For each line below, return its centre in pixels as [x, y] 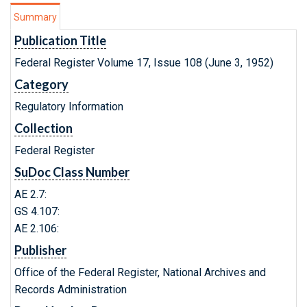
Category [41, 84]
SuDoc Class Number [72, 172]
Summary [35, 17]
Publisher [40, 250]
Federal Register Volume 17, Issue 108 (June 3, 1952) [144, 63]
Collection [44, 128]
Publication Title [60, 40]
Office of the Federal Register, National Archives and [140, 272]
